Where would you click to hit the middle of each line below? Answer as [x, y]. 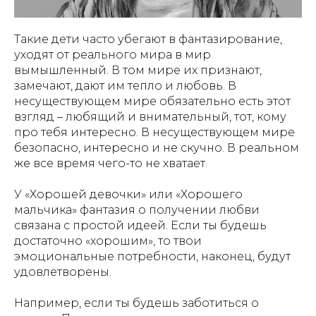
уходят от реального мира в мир [113, 55]
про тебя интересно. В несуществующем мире [154, 132]
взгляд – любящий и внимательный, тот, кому [150, 117]
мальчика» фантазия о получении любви [137, 210]
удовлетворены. [63, 272]
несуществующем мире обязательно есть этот [152, 101]
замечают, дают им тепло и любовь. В [125, 86]
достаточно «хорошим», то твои [108, 241]
